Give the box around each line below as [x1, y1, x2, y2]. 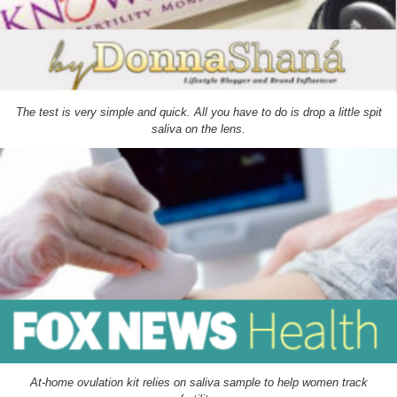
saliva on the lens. [152, 122, 245, 136]
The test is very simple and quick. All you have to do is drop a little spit [15, 105, 382, 120]
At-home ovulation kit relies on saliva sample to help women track [29, 375, 368, 389]
